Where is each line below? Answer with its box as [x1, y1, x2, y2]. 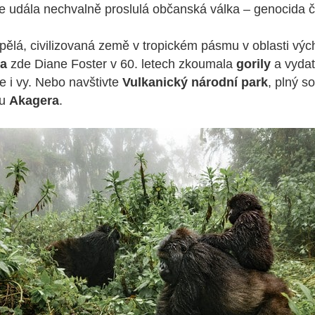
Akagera [9, 94, 59, 108]
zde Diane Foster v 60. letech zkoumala [7, 57, 236, 71]
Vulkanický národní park [122, 75, 268, 89]
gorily [236, 57, 271, 71]
